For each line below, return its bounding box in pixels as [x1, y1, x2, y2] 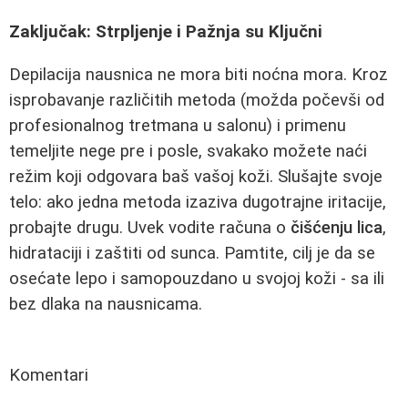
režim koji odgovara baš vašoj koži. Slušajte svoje [9, 166, 382, 187]
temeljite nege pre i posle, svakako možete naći [9, 140, 367, 161]
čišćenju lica [291, 217, 382, 238]
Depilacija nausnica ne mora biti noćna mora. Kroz [9, 64, 388, 85]
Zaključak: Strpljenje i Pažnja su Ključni [9, 22, 322, 43]
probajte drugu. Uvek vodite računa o [9, 217, 291, 238]
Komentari [9, 364, 88, 385]
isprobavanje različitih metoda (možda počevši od [9, 89, 384, 110]
